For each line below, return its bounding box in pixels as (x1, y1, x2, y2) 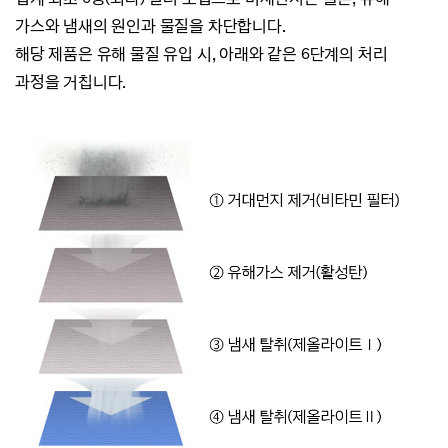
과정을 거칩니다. (15, 72, 127, 93)
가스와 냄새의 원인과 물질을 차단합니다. (15, 16, 286, 37)
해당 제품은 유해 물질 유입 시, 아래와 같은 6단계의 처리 (15, 44, 388, 65)
